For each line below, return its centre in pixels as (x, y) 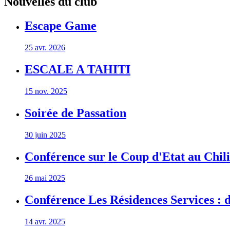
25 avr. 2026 (45, 47)
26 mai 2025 (45, 178)
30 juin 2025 (45, 135)
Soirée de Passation (75, 113)
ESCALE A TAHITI (78, 69)
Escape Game (61, 26)
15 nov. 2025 (46, 91)
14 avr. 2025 (45, 222)
